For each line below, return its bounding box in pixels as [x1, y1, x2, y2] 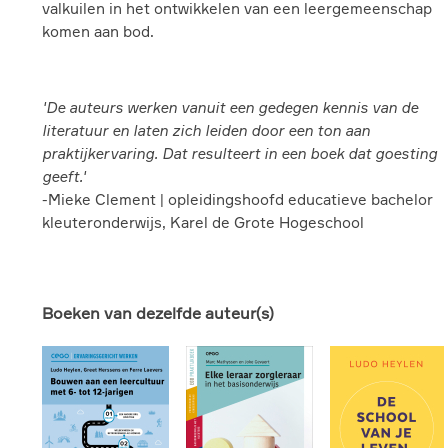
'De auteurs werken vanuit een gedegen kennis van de [42, 98, 418, 117]
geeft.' [42, 167, 86, 186]
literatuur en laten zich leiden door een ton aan [42, 121, 370, 140]
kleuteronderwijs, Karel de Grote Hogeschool [42, 213, 364, 232]
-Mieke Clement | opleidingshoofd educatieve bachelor [42, 190, 433, 209]
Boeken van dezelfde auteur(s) [42, 303, 274, 323]
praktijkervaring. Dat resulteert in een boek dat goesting [42, 144, 437, 163]
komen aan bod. [42, 22, 154, 41]
